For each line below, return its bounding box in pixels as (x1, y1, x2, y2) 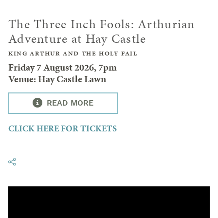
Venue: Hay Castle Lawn (8, 72, 106, 86)
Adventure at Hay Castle (8, 30, 146, 47)
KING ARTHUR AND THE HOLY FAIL (8, 49, 138, 58)
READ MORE (44, 98, 93, 108)
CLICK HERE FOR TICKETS (8, 122, 117, 134)
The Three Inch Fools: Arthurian (8, 15, 195, 33)
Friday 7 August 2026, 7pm (8, 60, 117, 74)
